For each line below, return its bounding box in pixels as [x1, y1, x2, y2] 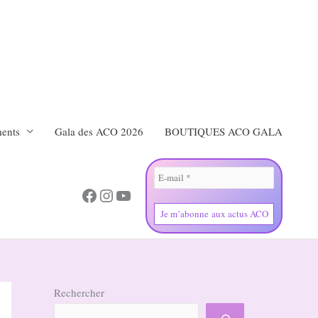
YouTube [114, 183, 175, 206]
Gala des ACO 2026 [55, 124, 143, 138]
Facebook [80, 183, 146, 206]
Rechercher [54, 285, 104, 300]
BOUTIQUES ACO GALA [165, 124, 283, 138]
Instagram [97, 183, 166, 206]
